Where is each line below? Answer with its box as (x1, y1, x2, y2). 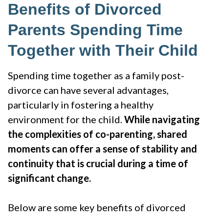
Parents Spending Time (8, 21, 183, 39)
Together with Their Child (8, 42, 198, 60)
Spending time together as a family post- (8, 69, 184, 82)
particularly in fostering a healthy (8, 99, 153, 111)
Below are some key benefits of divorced (8, 201, 186, 214)
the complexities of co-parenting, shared (8, 128, 187, 140)
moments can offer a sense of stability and (8, 143, 197, 155)
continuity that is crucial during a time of (8, 157, 188, 170)
